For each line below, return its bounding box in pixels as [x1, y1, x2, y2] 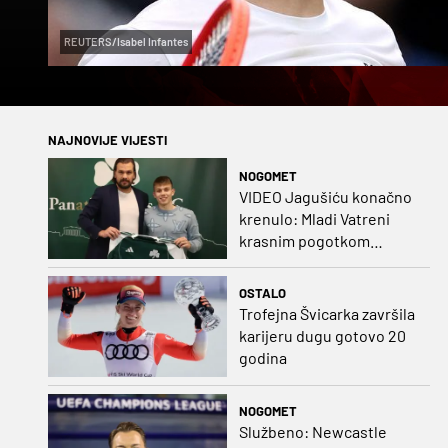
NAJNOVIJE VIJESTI [48, 132, 167, 149]
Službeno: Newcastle [238, 422, 387, 442]
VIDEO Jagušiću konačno [238, 186, 412, 206]
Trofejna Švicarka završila [238, 304, 415, 324]
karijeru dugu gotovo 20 [238, 326, 406, 346]
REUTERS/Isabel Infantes [64, 35, 188, 49]
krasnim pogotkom [238, 230, 370, 250]
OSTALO [238, 285, 286, 302]
